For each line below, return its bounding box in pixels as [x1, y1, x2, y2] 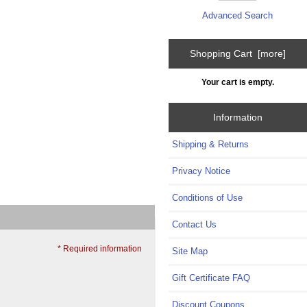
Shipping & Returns [172, 139, 249, 150]
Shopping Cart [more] [190, 48, 286, 60]
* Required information [57, 244, 142, 254]
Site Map [172, 246, 208, 257]
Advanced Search [202, 10, 273, 21]
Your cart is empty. [201, 77, 275, 86]
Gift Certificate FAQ [172, 273, 251, 284]
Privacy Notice [172, 166, 231, 177]
